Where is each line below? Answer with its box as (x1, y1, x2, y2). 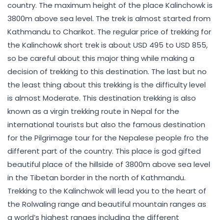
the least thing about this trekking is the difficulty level (7, 79, 206, 90)
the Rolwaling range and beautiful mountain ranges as (7, 198, 206, 209)
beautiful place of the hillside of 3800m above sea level (7, 159, 210, 169)
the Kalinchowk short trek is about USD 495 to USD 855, (7, 39, 208, 50)
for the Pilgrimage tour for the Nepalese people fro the (7, 132, 209, 143)
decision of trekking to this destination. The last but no (7, 66, 207, 77)
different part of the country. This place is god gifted (7, 145, 201, 156)
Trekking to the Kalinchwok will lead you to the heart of (7, 185, 206, 196)
